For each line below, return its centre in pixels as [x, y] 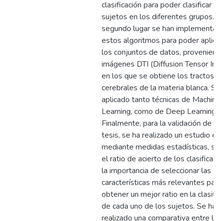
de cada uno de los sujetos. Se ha [159, 206]
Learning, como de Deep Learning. [160, 111]
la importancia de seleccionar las [156, 171]
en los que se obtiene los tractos [158, 76]
